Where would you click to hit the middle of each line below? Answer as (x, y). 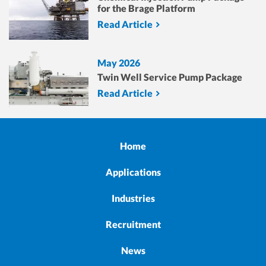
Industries (133, 198)
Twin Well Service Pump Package (170, 77)
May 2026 (119, 63)
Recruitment (133, 224)
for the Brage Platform (147, 8)
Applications (133, 172)
